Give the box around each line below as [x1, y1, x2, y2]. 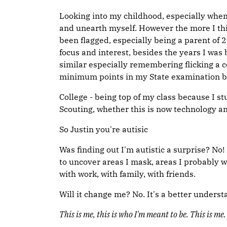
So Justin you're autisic [59, 124, 148, 134]
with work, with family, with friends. [59, 168, 196, 179]
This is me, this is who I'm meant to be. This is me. [59, 209, 226, 219]
